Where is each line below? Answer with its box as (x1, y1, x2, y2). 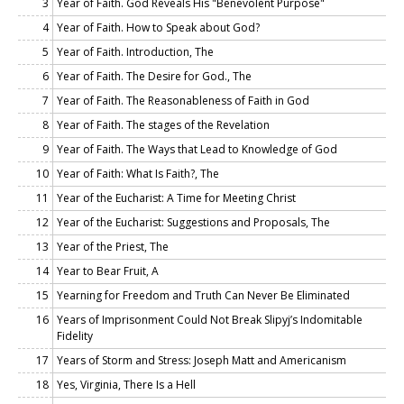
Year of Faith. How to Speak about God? (57, 19, 260, 35)
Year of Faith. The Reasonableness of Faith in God (57, 92, 309, 108)
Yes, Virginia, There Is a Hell (57, 376, 196, 392)
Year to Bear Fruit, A (57, 262, 159, 279)
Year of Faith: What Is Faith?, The (57, 165, 219, 181)
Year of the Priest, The (57, 238, 169, 254)
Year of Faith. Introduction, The (57, 43, 214, 60)
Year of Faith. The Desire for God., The (57, 68, 252, 84)
